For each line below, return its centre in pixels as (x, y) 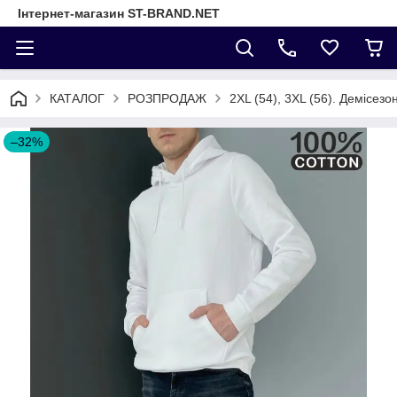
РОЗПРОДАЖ (167, 98)
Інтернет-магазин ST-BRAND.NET (119, 13)
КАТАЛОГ (77, 98)
